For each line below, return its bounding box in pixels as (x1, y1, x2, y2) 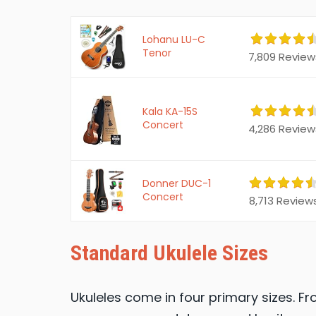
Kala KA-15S (142, 104, 197, 119)
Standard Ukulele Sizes (71, 241, 268, 266)
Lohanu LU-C (142, 32, 205, 47)
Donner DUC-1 (142, 176, 211, 191)
